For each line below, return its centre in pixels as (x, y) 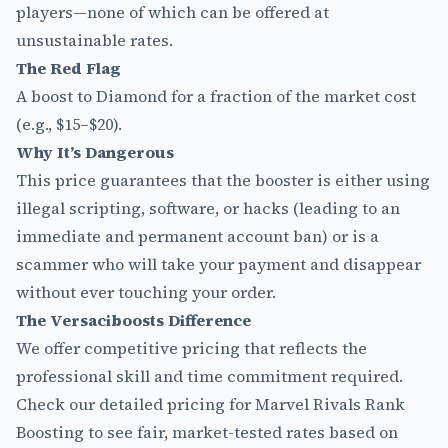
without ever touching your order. (146, 292)
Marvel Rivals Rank (330, 404)
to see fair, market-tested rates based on (241, 432)
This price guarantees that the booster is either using (223, 180)
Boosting (50, 432)
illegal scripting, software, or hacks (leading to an (208, 208)
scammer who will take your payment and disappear (218, 264)
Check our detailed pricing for (135, 404)
